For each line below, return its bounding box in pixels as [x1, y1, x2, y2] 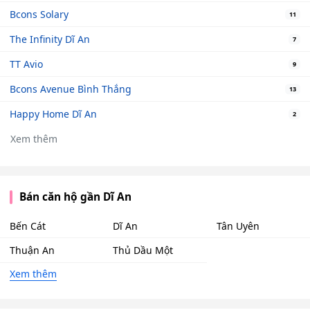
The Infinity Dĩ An [10, 33, 90, 46]
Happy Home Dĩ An [10, 107, 97, 121]
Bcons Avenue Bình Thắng [10, 82, 131, 96]
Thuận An [10, 244, 55, 257]
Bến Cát [10, 219, 46, 232]
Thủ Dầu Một [113, 244, 174, 257]
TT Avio [10, 57, 43, 71]
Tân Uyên [216, 219, 259, 232]
